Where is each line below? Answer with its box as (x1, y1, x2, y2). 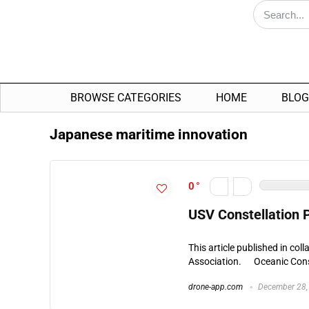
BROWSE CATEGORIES (70, 91, 181, 105)
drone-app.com (188, 282, 243, 292)
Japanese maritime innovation (50, 126, 248, 143)
